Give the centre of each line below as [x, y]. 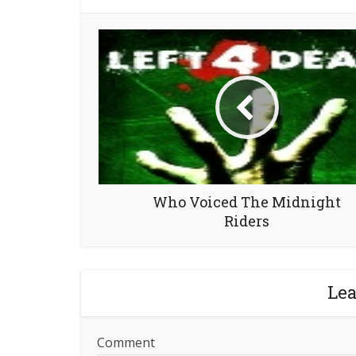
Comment [126, 342]
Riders [247, 221]
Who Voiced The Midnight [247, 202]
